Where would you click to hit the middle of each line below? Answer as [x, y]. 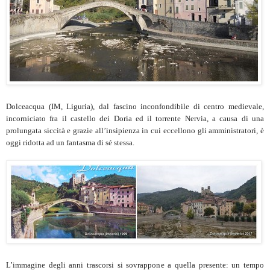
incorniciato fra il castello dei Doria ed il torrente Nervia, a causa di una [135, 118]
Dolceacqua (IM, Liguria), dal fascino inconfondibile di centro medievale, [135, 106]
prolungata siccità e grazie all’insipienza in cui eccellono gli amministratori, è [135, 130]
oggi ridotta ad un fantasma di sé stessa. [70, 142]
